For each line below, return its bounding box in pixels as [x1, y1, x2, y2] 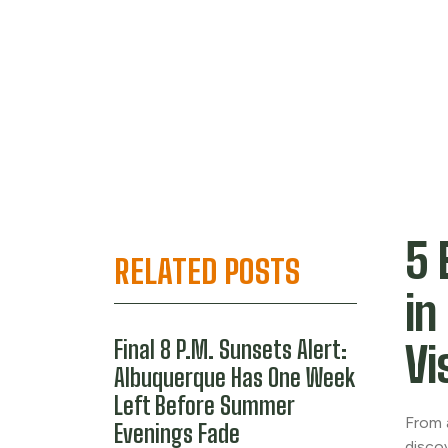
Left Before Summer [114, 391, 295, 420]
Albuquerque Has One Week [114, 363, 355, 392]
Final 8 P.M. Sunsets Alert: [114, 335, 347, 364]
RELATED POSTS [114, 253, 300, 291]
